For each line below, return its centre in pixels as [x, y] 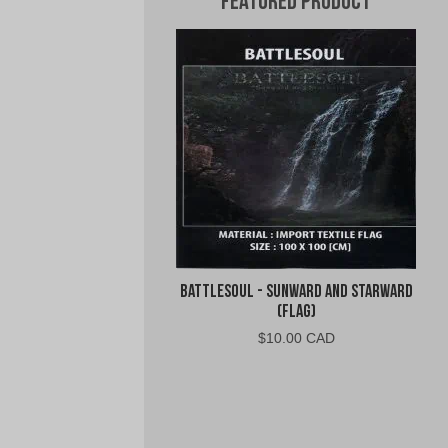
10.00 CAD [300, 338]
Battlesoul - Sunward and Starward [296, 293]
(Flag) [296, 313]
